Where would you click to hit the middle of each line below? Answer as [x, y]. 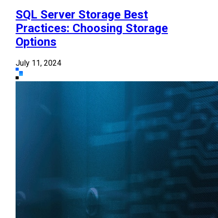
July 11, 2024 [38, 63]
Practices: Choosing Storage [92, 28]
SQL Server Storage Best [82, 15]
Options [36, 42]
